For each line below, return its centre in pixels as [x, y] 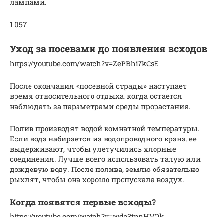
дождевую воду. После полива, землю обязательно [104, 169]
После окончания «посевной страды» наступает [98, 85]
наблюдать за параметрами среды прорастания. [100, 106]
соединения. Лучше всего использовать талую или [105, 159]
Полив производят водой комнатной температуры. [105, 128]
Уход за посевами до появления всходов [108, 49]
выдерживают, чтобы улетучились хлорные [93, 148]
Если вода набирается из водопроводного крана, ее [103, 138]
